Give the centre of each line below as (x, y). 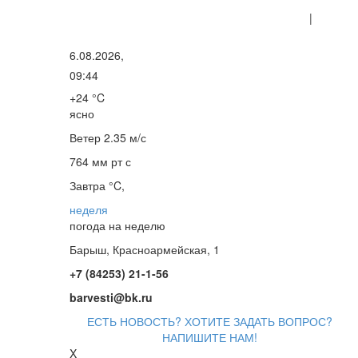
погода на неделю (117, 225)
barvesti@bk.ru (111, 297)
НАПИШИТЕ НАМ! (210, 337)
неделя (89, 209)
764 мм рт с (100, 161)
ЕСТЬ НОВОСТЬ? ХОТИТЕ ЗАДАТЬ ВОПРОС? (210, 321)
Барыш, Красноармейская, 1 (145, 249)
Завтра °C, (97, 185)
